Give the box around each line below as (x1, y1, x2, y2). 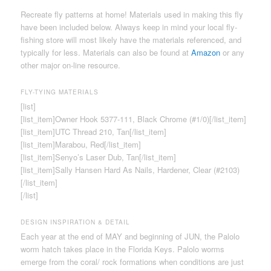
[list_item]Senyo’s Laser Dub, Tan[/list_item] (21, 151, 177, 163)
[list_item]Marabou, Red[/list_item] (21, 139, 142, 151)
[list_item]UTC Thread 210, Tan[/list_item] (21, 126, 167, 138)
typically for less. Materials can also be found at (21, 47, 192, 59)
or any (220, 47, 245, 59)
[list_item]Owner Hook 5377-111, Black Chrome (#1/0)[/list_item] (21, 113, 247, 125)
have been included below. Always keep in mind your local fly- (21, 21, 238, 33)
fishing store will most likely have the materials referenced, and (21, 34, 242, 46)
